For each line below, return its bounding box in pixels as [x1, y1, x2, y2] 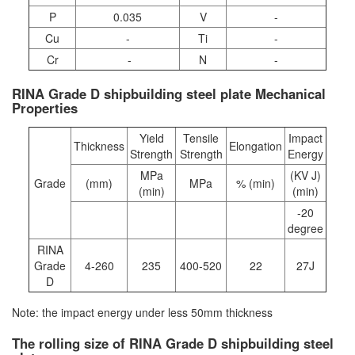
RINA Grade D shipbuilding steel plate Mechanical [12, 84, 326, 104]
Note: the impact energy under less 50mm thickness [12, 304, 273, 321]
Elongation [229, 138, 282, 155]
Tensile [183, 130, 219, 147]
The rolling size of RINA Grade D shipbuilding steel [12, 334, 334, 353]
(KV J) [290, 167, 321, 184]
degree [288, 220, 323, 237]
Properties [12, 98, 78, 118]
